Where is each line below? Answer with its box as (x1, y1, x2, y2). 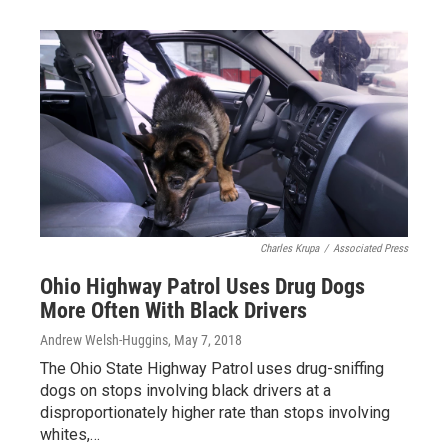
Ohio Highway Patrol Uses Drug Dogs (40, 274, 365, 299)
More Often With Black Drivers (40, 298, 307, 323)
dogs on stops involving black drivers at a (40, 381, 331, 400)
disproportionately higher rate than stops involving (40, 403, 390, 422)
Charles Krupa (260, 242, 319, 255)
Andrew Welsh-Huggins (40, 332, 168, 348)
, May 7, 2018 (168, 332, 242, 348)
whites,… (40, 425, 100, 444)
